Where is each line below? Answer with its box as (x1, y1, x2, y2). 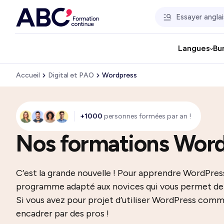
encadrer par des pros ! (16, 208, 109, 219)
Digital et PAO (48, 71, 94, 79)
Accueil (16, 71, 40, 79)
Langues (177, 43, 210, 53)
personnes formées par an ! (102, 112, 191, 120)
